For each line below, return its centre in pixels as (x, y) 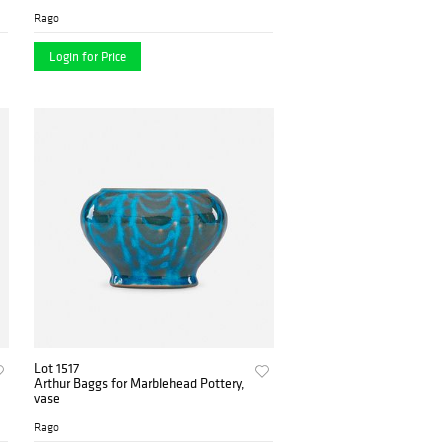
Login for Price (88, 57)
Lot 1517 (57, 368)
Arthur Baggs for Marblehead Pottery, (140, 383)
